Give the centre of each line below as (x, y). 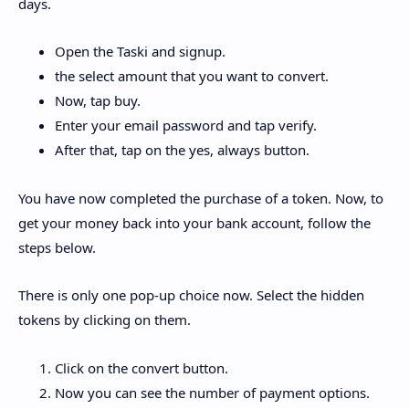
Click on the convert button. (142, 367)
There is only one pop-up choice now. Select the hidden (191, 295)
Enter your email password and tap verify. (186, 126)
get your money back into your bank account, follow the (194, 222)
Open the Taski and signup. (140, 52)
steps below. (57, 247)
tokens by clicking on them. (105, 320)
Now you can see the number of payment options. (212, 392)
